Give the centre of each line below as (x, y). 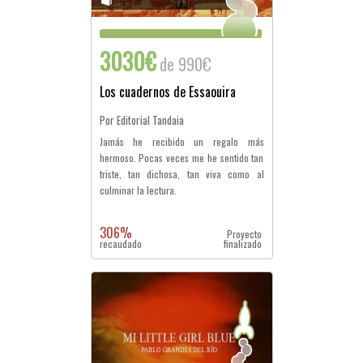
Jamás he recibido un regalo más (181, 141)
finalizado (243, 243)
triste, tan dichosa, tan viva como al (181, 174)
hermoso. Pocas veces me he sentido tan (181, 158)
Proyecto (245, 234)
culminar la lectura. (138, 190)
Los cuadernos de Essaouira (167, 92)
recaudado (120, 243)
